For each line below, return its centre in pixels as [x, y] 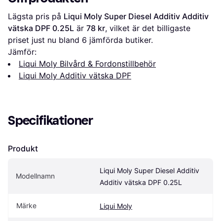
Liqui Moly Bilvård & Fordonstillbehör [87, 63]
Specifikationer [51, 120]
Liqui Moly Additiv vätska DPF [75, 75]
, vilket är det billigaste [148, 28]
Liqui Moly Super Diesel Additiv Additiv [136, 16]
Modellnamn [35, 176]
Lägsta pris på [36, 16]
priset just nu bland [45, 40]
